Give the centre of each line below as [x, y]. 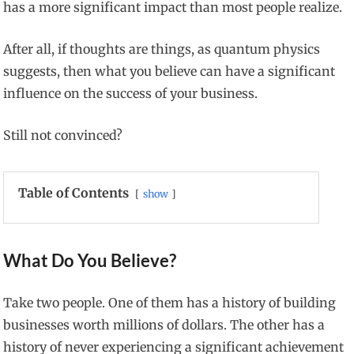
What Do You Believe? [90, 261]
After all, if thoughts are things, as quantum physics [162, 49]
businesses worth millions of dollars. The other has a [164, 325]
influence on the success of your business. [131, 94]
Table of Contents [74, 193]
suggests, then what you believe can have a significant [169, 72]
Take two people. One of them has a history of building [170, 303]
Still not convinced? [63, 136]
